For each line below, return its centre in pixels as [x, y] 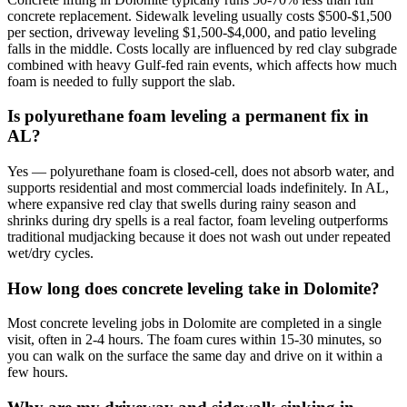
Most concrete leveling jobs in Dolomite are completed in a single [194, 323]
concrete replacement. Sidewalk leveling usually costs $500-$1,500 [199, 15]
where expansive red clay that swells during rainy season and [182, 203]
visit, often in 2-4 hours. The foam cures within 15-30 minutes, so [194, 340]
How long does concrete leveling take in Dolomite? [194, 288]
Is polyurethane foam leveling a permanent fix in [188, 116]
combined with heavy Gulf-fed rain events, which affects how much [202, 65]
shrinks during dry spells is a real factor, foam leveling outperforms [198, 220]
